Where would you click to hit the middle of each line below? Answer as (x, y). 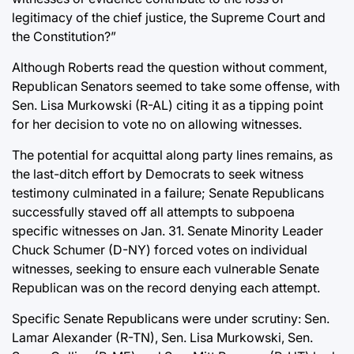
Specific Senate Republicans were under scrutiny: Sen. (171, 319)
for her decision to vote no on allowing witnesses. (157, 124)
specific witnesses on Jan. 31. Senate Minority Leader (168, 231)
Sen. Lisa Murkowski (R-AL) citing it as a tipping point (168, 105)
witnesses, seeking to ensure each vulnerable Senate (166, 269)
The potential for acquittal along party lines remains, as (172, 155)
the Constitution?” (64, 37)
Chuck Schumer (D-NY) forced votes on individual (160, 250)
